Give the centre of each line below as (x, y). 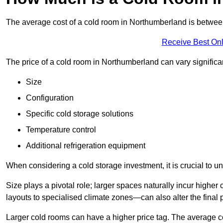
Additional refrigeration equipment (86, 146)
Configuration (50, 98)
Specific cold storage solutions (80, 114)
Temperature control (62, 130)
